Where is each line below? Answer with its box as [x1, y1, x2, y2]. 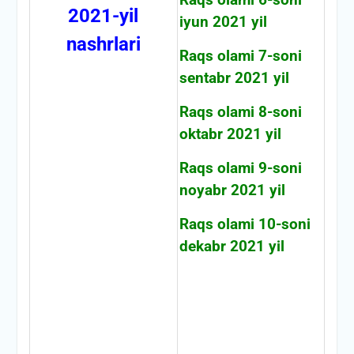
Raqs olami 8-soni [179, 103, 302, 121]
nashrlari [66, 32, 141, 55]
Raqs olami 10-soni [179, 215, 311, 233]
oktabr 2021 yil [179, 125, 281, 143]
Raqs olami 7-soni [179, 47, 302, 65]
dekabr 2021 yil [179, 237, 284, 255]
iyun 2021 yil [179, 13, 267, 31]
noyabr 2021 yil [179, 181, 285, 199]
